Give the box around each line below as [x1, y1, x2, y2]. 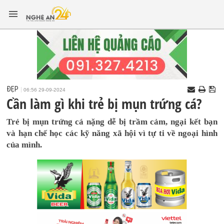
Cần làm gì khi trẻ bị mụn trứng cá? [6, 94, 202, 113]
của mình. [6, 140, 42, 149]
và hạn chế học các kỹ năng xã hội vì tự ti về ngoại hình [6, 128, 217, 138]
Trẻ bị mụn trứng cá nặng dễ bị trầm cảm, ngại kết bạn [6, 117, 217, 126]
